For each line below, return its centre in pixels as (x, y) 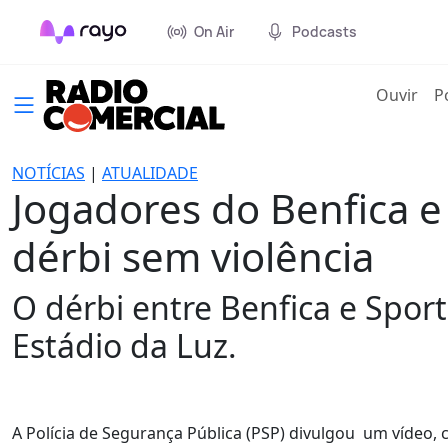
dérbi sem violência (193, 256)
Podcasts (324, 31)
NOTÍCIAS (48, 173)
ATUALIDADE (150, 173)
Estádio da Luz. (124, 345)
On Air (214, 31)
